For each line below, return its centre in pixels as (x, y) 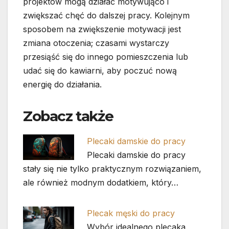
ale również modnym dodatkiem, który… (101, 183)
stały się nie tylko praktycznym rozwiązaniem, (112, 169)
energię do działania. (62, 85)
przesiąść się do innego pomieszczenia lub (106, 57)
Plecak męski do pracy (131, 213)
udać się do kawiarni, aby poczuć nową (100, 71)
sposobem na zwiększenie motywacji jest (102, 29)
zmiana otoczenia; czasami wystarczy (96, 43)
